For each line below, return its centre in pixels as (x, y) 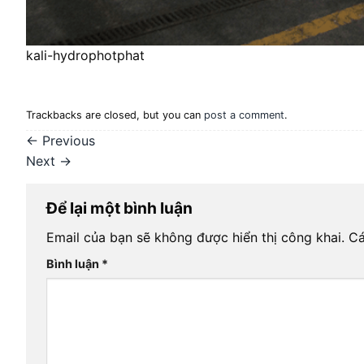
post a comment (244, 115)
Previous (67, 140)
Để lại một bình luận (121, 208)
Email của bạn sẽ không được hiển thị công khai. (195, 238)
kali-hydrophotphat (85, 55)
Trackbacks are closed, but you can (115, 115)
